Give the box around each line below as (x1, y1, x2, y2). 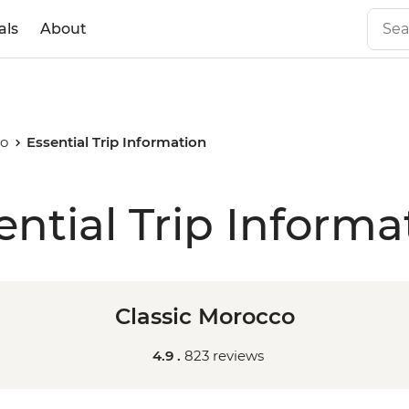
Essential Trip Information (26, 133, 207, 151)
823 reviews (184, 347, 264, 364)
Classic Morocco (114, 303, 295, 330)
